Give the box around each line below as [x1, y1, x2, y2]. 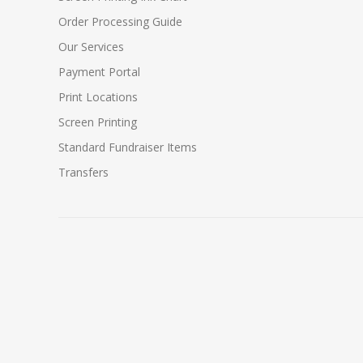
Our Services [58, 39, 124, 55]
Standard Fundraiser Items [58, 139, 197, 156]
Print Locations [58, 89, 138, 105]
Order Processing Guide [58, 14, 182, 30]
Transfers [58, 164, 109, 181]
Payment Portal [58, 64, 140, 80]
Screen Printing [58, 114, 137, 130]
